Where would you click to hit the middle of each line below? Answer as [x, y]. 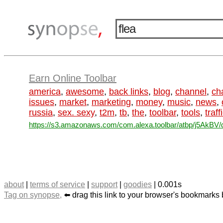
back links [129, 92]
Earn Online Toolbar [73, 78]
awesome [85, 92]
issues [42, 102]
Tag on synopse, [33, 195]
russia [41, 112]
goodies [138, 184]
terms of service [57, 184]
